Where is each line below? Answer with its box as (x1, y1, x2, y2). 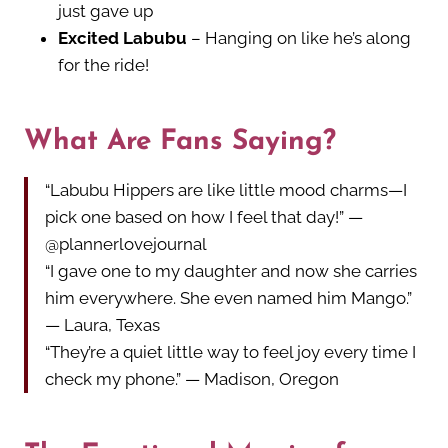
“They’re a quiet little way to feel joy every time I (45, 342, 416, 363)
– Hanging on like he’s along (187, 28, 411, 49)
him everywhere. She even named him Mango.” (45, 288, 412, 309)
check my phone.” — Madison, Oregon (45, 369, 339, 390)
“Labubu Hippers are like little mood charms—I (45, 180, 407, 201)
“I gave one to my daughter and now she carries (45, 261, 417, 282)
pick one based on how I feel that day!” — (45, 207, 363, 228)
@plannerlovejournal (45, 234, 207, 255)
